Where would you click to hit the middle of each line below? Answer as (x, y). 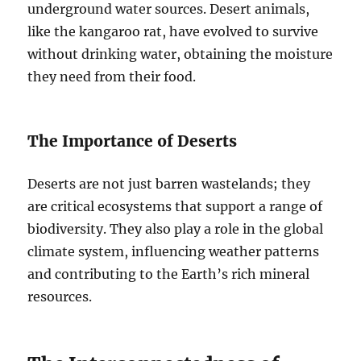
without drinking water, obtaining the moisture (180, 54)
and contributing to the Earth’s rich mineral (169, 274)
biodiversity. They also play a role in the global (176, 229)
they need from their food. (112, 77)
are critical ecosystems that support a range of (175, 206)
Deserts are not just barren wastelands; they (169, 184)
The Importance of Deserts (133, 141)
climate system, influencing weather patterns (174, 251)
